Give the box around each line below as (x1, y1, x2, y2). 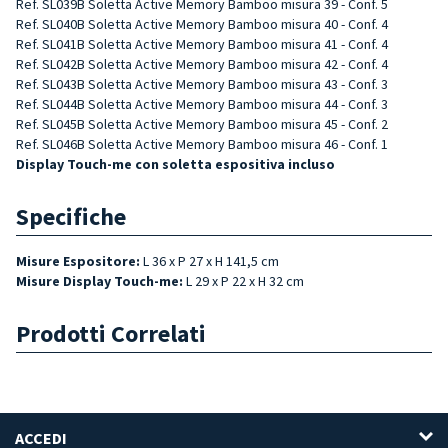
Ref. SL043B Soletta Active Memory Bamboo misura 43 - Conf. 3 (16, 74, 388, 93)
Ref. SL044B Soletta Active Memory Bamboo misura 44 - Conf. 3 (16, 94, 388, 113)
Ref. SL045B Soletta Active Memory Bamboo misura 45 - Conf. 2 (16, 114, 388, 133)
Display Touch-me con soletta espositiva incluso (16, 154, 335, 173)
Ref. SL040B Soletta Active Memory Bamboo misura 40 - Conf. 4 (16, 14, 388, 33)
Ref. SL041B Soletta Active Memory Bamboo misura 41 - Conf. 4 (16, 34, 388, 53)
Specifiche (16, 200, 126, 232)
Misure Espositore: (16, 251, 143, 270)
